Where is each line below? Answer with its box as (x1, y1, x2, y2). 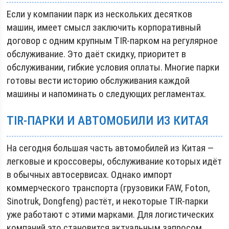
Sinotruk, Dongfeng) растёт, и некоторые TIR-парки (7, 195, 209, 207)
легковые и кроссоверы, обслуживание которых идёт (7, 155, 222, 167)
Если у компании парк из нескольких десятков (7, 8, 193, 20)
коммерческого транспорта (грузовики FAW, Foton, (7, 182, 211, 194)
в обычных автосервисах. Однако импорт (7, 169, 173, 180)
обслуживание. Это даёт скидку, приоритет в (7, 48, 187, 60)
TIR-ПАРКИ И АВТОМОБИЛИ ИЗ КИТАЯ (7, 113, 209, 128)
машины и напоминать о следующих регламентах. (7, 88, 207, 100)
